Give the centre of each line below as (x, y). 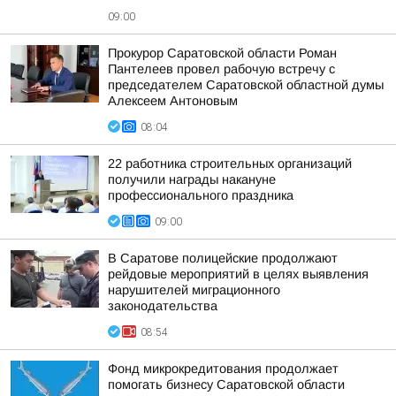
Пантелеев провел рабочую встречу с (221, 69)
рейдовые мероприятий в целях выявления (238, 274)
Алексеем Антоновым (173, 101)
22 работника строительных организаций (230, 164)
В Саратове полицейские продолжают (223, 258)
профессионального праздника (201, 195)
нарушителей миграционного (194, 290)
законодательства (163, 306)
